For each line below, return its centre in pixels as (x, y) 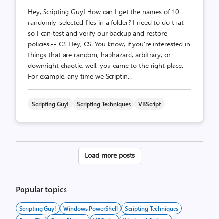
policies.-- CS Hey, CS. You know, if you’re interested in (109, 44)
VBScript (150, 104)
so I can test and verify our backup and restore (98, 33)
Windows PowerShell (90, 208)
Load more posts (109, 155)
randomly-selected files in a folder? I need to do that (106, 22)
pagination (106, 171)
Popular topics (41, 189)
